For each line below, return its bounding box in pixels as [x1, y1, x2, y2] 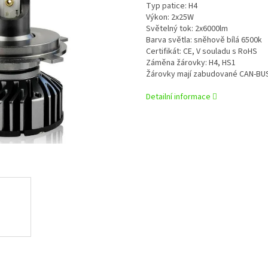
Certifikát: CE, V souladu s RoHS [146, 45, 257, 58]
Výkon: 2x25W [146, 11, 194, 24]
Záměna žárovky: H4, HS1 [146, 57, 236, 69]
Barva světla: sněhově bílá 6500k [146, 34, 262, 47]
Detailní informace [146, 91, 211, 103]
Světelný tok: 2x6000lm [146, 23, 228, 35]
